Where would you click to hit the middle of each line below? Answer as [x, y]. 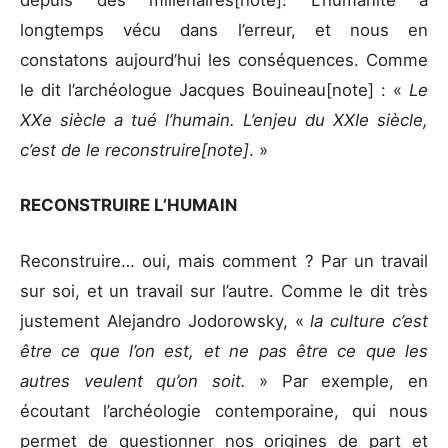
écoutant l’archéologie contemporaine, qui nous [224, 410]
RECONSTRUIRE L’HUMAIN [130, 205]
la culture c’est [369, 320]
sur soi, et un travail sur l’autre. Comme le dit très [224, 290]
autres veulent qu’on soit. [140, 380]
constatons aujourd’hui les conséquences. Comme [224, 60]
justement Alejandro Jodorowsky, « [165, 320]
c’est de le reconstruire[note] [134, 150]
